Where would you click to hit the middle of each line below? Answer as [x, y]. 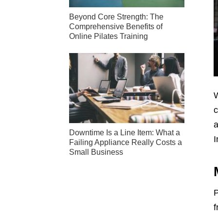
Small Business [96, 152]
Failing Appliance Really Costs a [126, 143]
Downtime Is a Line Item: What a [125, 133]
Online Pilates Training [109, 36]
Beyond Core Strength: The [116, 17]
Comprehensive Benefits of [116, 26]
